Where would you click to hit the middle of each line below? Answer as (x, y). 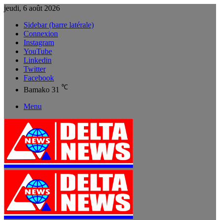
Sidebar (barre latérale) (59, 25)
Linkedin (38, 60)
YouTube (38, 51)
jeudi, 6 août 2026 (32, 8)
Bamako (37, 90)
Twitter (35, 69)
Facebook (39, 78)
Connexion (41, 34)
